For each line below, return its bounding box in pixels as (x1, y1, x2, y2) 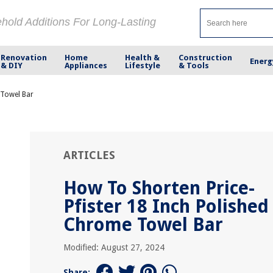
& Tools (178, 60, 209, 70)
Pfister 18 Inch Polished (63, 196, 269, 217)
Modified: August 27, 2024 (63, 243, 165, 252)
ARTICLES (63, 149, 115, 161)
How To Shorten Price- (63, 177, 255, 199)
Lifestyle (125, 60, 161, 70)
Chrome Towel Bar (63, 214, 223, 235)
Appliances (65, 60, 108, 70)
